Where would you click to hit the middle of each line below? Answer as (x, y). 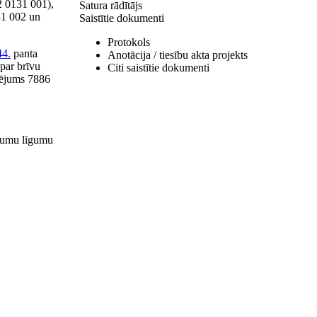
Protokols (129, 42)
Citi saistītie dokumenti (158, 68)
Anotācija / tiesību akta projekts (178, 55)
